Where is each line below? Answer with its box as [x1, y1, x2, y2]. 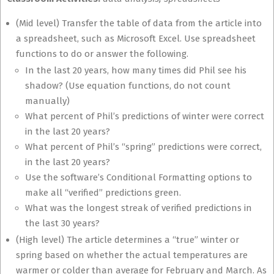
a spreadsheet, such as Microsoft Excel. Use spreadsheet [16, 33, 256, 44]
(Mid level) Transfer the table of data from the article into [16, 18, 262, 29]
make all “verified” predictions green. [25, 187, 181, 198]
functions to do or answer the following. [16, 48, 188, 59]
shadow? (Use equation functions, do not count [25, 80, 231, 91]
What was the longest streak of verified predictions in [25, 202, 252, 213]
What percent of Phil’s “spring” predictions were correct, [25, 141, 262, 152]
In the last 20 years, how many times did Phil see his [25, 65, 246, 76]
